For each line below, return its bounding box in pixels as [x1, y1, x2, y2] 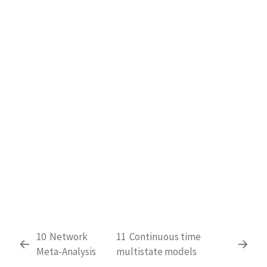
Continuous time [129, 230, 201, 244]
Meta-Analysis [36, 245, 96, 259]
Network [49, 230, 88, 244]
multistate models [116, 245, 197, 259]
